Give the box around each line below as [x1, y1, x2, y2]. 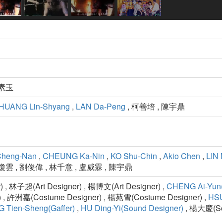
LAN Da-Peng [76, 101, 125, 112]
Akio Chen [163, 150, 200, 162]
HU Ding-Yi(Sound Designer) [81, 202, 183, 214]
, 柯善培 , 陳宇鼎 [125, 101, 185, 112]
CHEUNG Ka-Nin [43, 150, 105, 162]
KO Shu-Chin [111, 150, 157, 162]
